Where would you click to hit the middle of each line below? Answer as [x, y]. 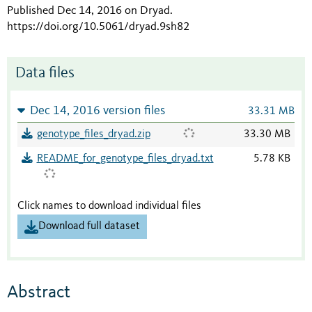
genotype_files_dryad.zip [93, 135]
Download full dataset [89, 227]
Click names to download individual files [109, 206]
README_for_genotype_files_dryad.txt [125, 159]
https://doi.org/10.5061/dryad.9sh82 [98, 27]
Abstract [39, 292]
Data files [45, 74]
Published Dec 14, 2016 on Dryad [88, 11]
